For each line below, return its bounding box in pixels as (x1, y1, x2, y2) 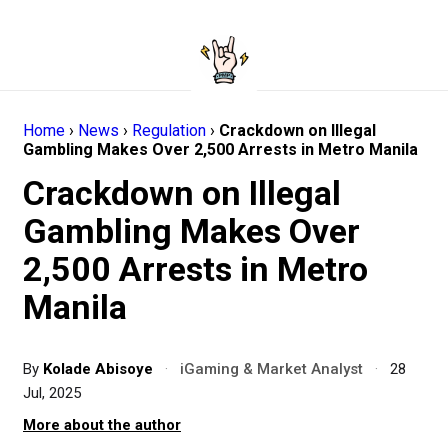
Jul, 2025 (23, 384, 81, 402)
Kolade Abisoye (43, 360, 157, 378)
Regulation (132, 121, 206, 140)
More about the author (23, 416, 181, 434)
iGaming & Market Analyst (180, 360, 363, 378)
